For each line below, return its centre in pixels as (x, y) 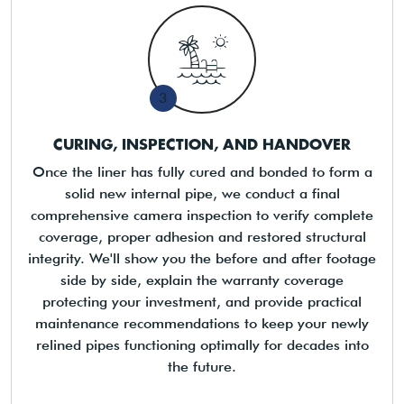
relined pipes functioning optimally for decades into (202, 345)
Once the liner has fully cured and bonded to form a (202, 172)
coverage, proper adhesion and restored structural (202, 237)
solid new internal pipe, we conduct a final (202, 194)
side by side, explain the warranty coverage (202, 280)
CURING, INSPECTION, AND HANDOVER (202, 144)
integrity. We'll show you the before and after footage (202, 259)
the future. (202, 367)
